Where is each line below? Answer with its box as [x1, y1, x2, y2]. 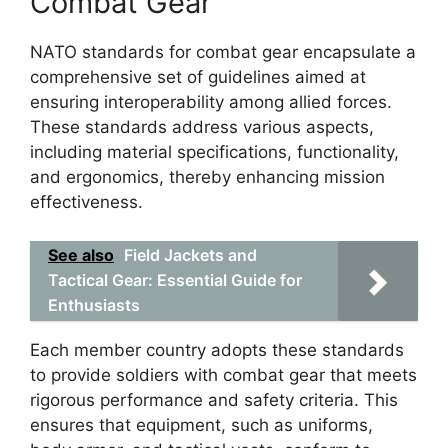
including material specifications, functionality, [30, 142, 399, 162]
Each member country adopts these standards [30, 339, 404, 360]
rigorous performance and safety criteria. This [30, 389, 398, 410]
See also [48, 244, 114, 265]
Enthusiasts [48, 294, 140, 315]
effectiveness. [30, 192, 143, 212]
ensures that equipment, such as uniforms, [30, 414, 373, 435]
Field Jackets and [124, 244, 257, 265]
